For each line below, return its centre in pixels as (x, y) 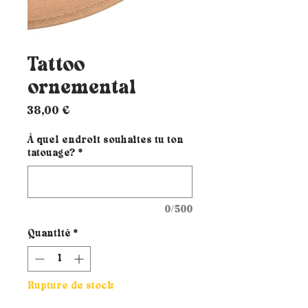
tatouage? (52, 154)
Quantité (49, 234)
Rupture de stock (71, 287)
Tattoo (56, 66)
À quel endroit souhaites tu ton (106, 141)
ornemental (82, 89)
